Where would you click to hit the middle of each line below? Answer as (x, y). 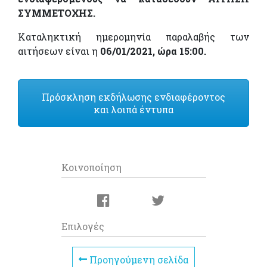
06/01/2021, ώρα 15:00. (153, 51)
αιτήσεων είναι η (59, 51)
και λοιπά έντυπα (133, 109)
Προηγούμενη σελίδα (138, 259)
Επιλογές (83, 226)
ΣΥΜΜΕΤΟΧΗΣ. (57, 13)
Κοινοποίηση (91, 167)
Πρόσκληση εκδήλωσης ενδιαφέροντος (133, 97)
